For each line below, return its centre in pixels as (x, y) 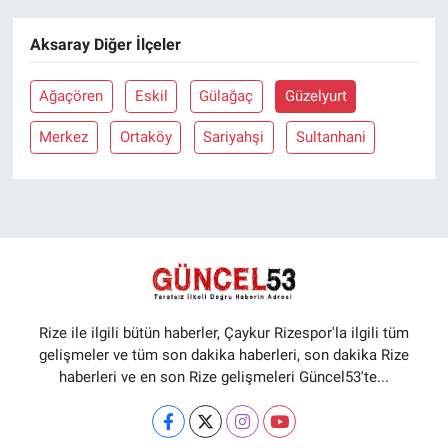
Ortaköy (145, 137)
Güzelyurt (315, 96)
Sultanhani (330, 137)
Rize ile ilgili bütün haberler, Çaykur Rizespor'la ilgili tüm (224, 332)
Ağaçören (71, 96)
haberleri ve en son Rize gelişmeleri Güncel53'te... (224, 376)
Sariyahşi (234, 137)
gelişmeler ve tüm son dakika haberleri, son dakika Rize (224, 354)
